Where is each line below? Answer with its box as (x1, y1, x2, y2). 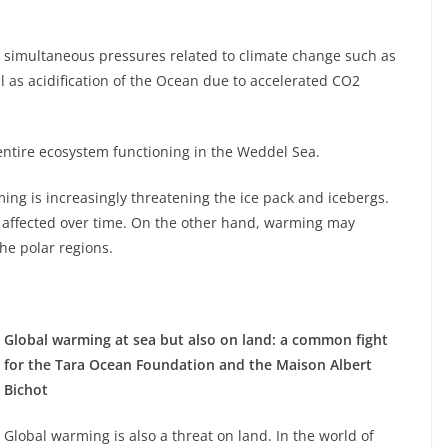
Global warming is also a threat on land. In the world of (4, 426, 374, 446)
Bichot (4, 380, 48, 400)
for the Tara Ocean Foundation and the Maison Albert (4, 355, 372, 375)
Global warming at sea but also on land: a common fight (4, 330, 388, 350)
